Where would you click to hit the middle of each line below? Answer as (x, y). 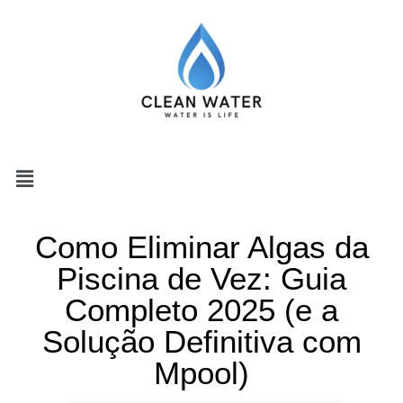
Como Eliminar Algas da (201, 247)
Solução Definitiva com (201, 342)
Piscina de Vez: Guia (201, 279)
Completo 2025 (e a (201, 310)
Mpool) (201, 373)
